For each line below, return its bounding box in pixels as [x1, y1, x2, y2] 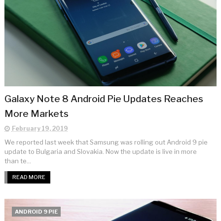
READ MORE [12, 174, 45, 181]
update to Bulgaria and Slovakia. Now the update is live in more [4, 147, 197, 156]
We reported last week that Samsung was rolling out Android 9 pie [4, 138, 208, 147]
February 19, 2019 [11, 125, 68, 133]
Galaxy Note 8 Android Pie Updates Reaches [4, 93, 203, 105]
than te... [4, 157, 31, 165]
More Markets [4, 108, 69, 120]
